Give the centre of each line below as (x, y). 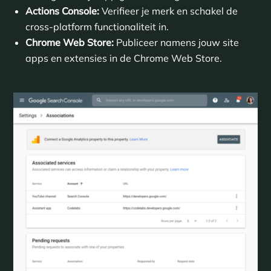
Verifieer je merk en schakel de (168, 11)
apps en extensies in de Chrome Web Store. (123, 58)
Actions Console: (62, 11)
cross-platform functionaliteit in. (97, 26)
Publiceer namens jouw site (176, 42)
